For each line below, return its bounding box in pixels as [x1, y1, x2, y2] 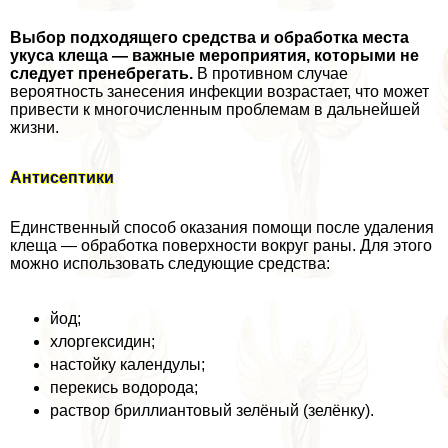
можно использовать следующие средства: [10, 254, 330, 272]
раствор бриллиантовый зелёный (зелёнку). [50, 401, 374, 419]
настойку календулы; [50, 355, 205, 373]
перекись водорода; [50, 378, 198, 396]
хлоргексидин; [50, 332, 155, 350]
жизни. [10, 118, 59, 136]
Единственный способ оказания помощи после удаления [10, 218, 434, 236]
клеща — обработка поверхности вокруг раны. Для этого [10, 236, 432, 254]
